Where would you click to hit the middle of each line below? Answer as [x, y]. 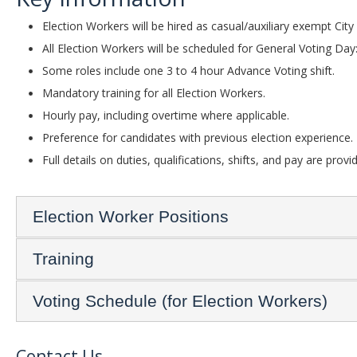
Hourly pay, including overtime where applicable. [166, 115]
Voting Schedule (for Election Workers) [180, 300]
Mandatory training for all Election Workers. [154, 92]
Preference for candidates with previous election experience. [198, 137]
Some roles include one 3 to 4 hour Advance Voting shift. [188, 70]
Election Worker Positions [131, 216]
